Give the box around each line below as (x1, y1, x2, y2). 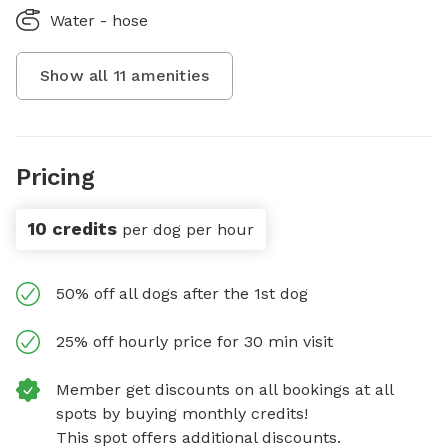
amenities (126, 66, 210, 85)
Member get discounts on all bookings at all (56, 380, 393, 399)
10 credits (28, 218, 117, 239)
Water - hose (50, 11, 148, 30)
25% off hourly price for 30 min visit (56, 332, 333, 351)
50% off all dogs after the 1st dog (56, 284, 308, 303)
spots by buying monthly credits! (56, 404, 308, 423)
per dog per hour (122, 220, 254, 239)
